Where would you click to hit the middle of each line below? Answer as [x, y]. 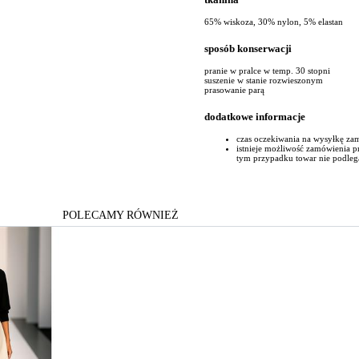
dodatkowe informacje [255, 117]
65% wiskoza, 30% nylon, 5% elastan [274, 21]
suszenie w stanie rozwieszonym [264, 81]
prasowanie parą [234, 90]
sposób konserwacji [248, 48]
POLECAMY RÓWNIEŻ [120, 215]
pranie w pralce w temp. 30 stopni [267, 71]
